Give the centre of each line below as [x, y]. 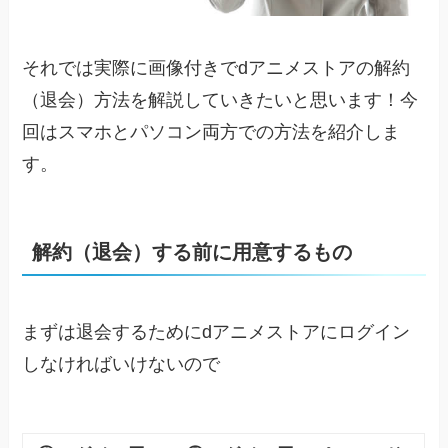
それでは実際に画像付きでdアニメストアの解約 [216, 68]
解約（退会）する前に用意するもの [192, 252]
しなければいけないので [121, 363]
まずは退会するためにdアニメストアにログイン [216, 331]
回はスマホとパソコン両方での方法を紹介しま [211, 132]
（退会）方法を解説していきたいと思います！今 [220, 100]
